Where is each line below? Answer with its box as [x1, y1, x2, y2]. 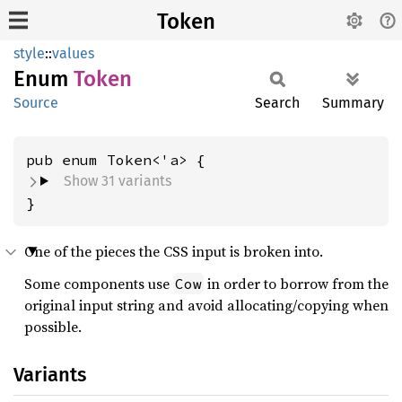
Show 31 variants [63, 172, 171, 189]
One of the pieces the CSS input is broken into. [24, 241, 323, 261]
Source [13, 94, 58, 111]
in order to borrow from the [204, 274, 389, 293]
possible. [24, 317, 82, 336]
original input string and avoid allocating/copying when [24, 295, 389, 315]
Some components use [24, 274, 173, 293]
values [52, 45, 94, 62]
